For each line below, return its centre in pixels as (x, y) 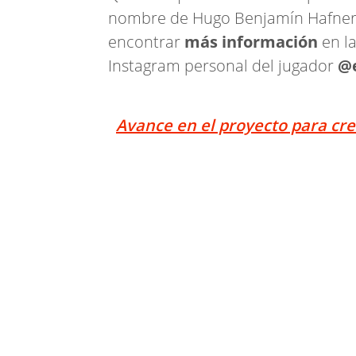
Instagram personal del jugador (223, 66)
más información (251, 42)
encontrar (146, 42)
